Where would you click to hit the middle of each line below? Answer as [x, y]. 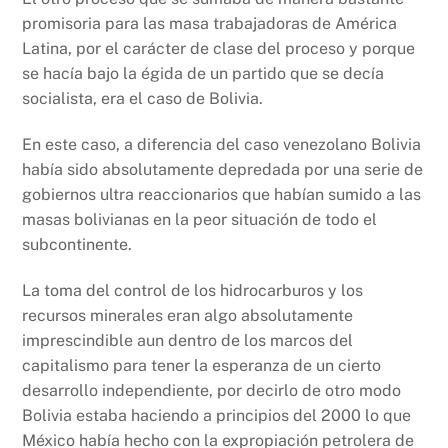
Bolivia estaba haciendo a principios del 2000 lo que [217, 415]
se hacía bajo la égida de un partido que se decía [203, 74]
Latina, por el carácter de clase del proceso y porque [219, 49]
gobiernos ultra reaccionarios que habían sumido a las [222, 194]
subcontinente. [77, 244]
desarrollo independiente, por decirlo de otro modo [212, 390]
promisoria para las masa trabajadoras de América [210, 24]
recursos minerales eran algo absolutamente [188, 315]
